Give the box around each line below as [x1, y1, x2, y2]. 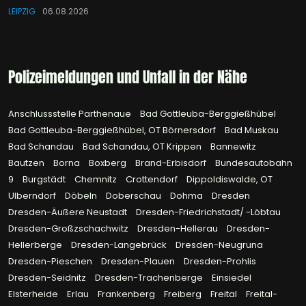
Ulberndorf [8, 189, 58, 203]
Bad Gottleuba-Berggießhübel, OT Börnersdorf [8, 124, 218, 137]
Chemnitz [74, 173, 119, 186]
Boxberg [89, 156, 128, 170]
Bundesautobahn [215, 156, 292, 170]
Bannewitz [210, 140, 256, 154]
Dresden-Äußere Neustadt [8, 206, 129, 219]
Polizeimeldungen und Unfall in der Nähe [8, 66, 247, 89]
